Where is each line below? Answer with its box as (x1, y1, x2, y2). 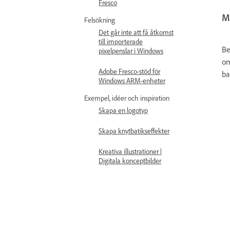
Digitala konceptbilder (99, 156, 161, 165)
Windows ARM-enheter (99, 76, 165, 85)
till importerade (99, 37, 143, 46)
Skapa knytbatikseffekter (99, 126, 169, 135)
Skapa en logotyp (99, 106, 148, 114)
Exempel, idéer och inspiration (84, 93, 169, 102)
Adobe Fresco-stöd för (99, 67, 160, 75)
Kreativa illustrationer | (99, 147, 162, 156)
